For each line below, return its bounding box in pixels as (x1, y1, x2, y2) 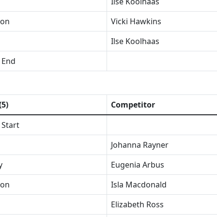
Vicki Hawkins (111, 16, 161, 27)
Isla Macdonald (111, 179, 167, 190)
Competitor (111, 99, 155, 110)
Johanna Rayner (111, 139, 169, 150)
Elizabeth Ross (111, 199, 164, 210)
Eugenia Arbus (111, 159, 164, 170)
